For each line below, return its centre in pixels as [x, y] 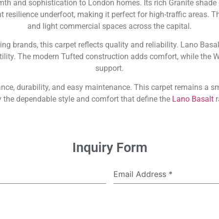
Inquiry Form [109, 148]
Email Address [141, 174]
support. [109, 68]
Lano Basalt [193, 99]
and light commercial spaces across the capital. [109, 26]
